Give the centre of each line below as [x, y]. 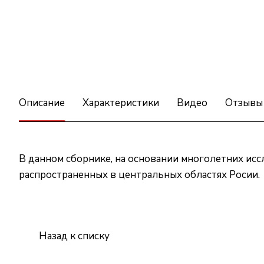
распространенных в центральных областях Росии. [139, 174]
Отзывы [244, 103]
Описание [42, 103]
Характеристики [121, 103]
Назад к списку [74, 236]
